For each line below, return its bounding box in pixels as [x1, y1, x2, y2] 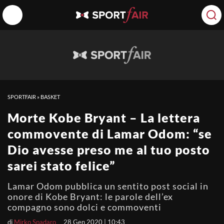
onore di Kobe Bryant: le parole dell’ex [7, 191, 173, 202]
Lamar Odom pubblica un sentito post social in [7, 180, 208, 191]
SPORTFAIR [7, 93, 36, 100]
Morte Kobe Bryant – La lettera [7, 110, 200, 125]
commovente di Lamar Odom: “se [7, 126, 212, 141]
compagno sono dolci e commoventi [7, 201, 161, 212]
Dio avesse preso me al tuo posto [7, 142, 210, 157]
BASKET [40, 93, 60, 100]
